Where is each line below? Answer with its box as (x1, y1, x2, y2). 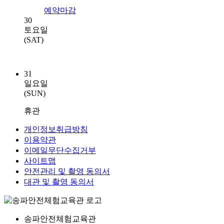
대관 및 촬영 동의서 (24, 177, 94, 186)
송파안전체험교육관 (24, 214, 96, 223)
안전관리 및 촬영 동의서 (24, 166, 110, 175)
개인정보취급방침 (24, 124, 88, 133)
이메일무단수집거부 (24, 145, 96, 154)
